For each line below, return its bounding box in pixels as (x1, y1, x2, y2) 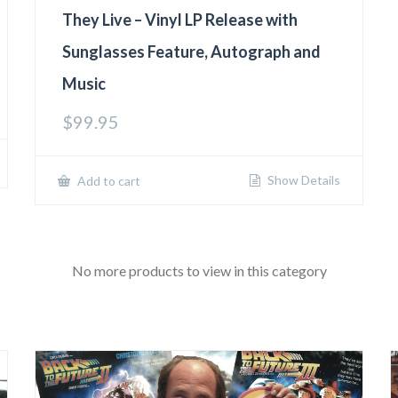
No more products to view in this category (71, 262, 327, 280)
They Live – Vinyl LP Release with (62, 10, 298, 30)
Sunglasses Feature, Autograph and (62, 42, 322, 62)
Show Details (264, 172, 340, 188)
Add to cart (75, 173, 141, 189)
